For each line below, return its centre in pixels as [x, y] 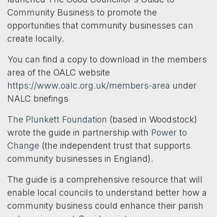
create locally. [36, 39]
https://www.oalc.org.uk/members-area [89, 86]
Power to [169, 133]
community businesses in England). [80, 159]
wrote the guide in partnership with [79, 133]
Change [23, 146]
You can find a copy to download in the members [107, 60]
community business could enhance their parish [105, 206]
